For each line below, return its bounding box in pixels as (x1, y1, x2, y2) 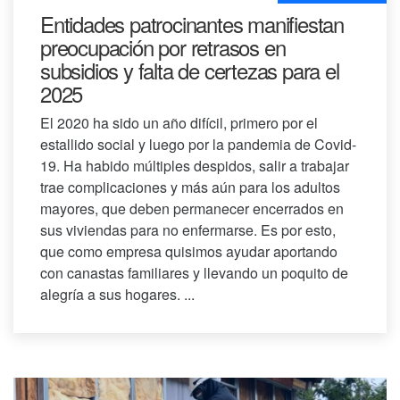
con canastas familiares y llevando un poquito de (40, 262, 348, 284)
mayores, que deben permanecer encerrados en (40, 198, 344, 220)
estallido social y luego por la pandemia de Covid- (40, 134, 356, 155)
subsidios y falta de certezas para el (40, 54, 339, 87)
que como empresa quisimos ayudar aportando (40, 241, 337, 262)
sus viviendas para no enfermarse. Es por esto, (40, 220, 336, 241)
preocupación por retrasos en (40, 31, 286, 63)
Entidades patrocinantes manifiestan (40, 8, 344, 40)
